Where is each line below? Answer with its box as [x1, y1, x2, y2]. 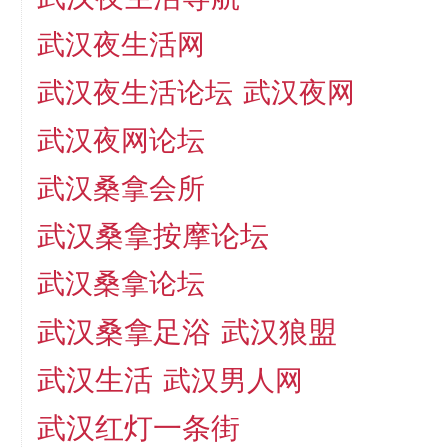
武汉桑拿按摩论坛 [36, 218, 269, 253]
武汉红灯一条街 [36, 410, 240, 445]
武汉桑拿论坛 [36, 266, 205, 300]
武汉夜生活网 [36, 27, 205, 61]
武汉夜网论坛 [36, 123, 205, 157]
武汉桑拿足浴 [36, 314, 211, 349]
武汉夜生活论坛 [36, 74, 233, 109]
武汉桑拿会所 [36, 170, 205, 205]
